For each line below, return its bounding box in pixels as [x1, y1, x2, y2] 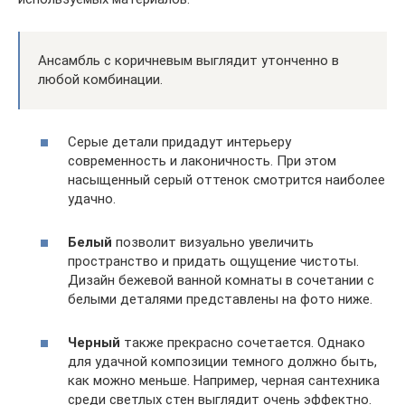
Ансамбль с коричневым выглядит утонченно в [38, 52, 339, 70]
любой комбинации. [38, 71, 163, 89]
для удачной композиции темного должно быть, [68, 353, 377, 370]
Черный [68, 334, 120, 351]
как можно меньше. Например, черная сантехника [68, 372, 380, 389]
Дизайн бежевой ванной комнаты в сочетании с [68, 271, 374, 288]
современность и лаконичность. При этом [68, 152, 336, 169]
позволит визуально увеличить [112, 233, 314, 250]
